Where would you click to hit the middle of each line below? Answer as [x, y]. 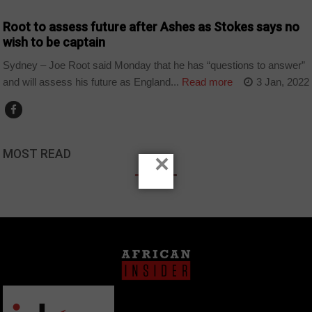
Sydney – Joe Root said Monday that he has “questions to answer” [154, 65]
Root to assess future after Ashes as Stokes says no [151, 27]
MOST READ [37, 154]
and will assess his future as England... [91, 81]
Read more [206, 81]
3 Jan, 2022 [282, 81]
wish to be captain [54, 42]
